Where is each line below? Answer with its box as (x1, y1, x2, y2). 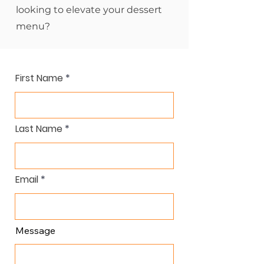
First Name (15, 71, 63, 85)
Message (15, 225, 55, 236)
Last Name (15, 122, 62, 136)
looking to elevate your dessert (16, 4, 162, 15)
